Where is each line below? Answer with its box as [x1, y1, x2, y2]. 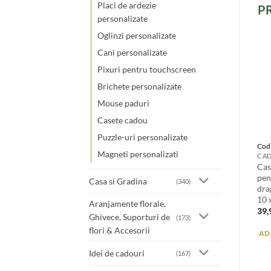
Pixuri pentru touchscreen [97, 64, 196, 75]
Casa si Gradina [89, 175, 147, 186]
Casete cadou [97, 115, 148, 126]
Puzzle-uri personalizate [97, 132, 188, 143]
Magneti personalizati [97, 149, 178, 160]
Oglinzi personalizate [97, 30, 176, 41]
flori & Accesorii [89, 225, 150, 236]
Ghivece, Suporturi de [89, 212, 170, 223]
